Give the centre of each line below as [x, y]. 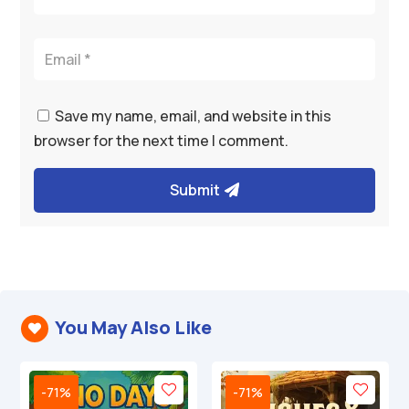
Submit [195, 190]
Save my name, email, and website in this [194, 116]
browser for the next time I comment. [162, 141]
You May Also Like [133, 328]
